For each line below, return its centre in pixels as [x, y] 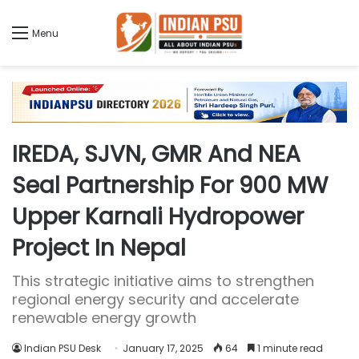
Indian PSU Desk [63, 349]
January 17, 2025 [163, 349]
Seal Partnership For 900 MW [170, 186]
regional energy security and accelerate [155, 300]
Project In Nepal [99, 248]
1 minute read [289, 349]
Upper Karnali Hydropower [158, 217]
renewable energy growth [104, 318]
